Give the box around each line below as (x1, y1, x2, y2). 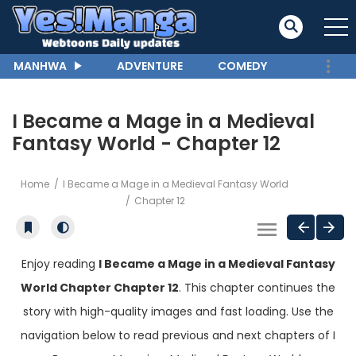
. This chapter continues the (179, 280, 335, 296)
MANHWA (14, 58, 67, 75)
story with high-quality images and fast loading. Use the (22, 304, 334, 320)
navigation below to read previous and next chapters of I (21, 327, 335, 344)
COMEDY (218, 58, 267, 75)
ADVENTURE (117, 58, 183, 75)
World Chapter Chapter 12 (21, 280, 179, 296)
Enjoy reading (21, 256, 99, 273)
